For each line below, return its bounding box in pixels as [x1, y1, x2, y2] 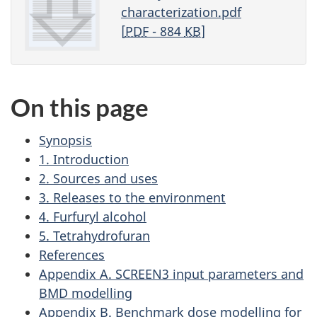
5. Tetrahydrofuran [39, 226, 150, 244]
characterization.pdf [120, 3, 241, 21]
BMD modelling [39, 284, 132, 301]
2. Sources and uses [39, 169, 158, 187]
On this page [11, 92, 149, 122]
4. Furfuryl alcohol [39, 207, 146, 225]
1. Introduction [39, 150, 129, 168]
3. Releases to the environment [39, 188, 226, 206]
